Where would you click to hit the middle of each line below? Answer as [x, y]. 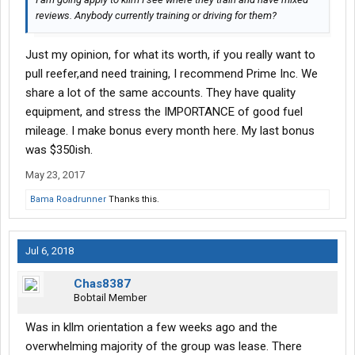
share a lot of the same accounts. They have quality [160, 93]
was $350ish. [59, 150]
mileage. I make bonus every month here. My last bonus [170, 131]
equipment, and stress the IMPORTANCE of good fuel [164, 112]
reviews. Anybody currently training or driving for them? [156, 16]
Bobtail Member [110, 298]
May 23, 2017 [55, 175]
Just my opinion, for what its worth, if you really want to [170, 55]
